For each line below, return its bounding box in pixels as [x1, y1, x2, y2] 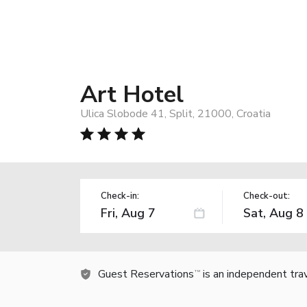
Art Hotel [80, 78, 184, 110]
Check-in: [101, 189, 139, 202]
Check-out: [243, 189, 290, 202]
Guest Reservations [98, 266, 194, 282]
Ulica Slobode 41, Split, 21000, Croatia [80, 106, 271, 121]
